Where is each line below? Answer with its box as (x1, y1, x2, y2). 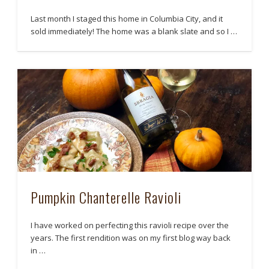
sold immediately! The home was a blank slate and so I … (31, 25, 238, 37)
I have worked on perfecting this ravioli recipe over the (31, 219, 229, 231)
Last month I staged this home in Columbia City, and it (31, 13, 223, 24)
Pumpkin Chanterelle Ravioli (31, 186, 182, 208)
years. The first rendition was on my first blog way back (31, 232, 231, 243)
